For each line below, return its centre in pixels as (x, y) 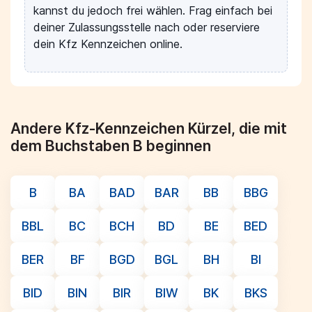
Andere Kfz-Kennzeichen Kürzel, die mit (149, 128)
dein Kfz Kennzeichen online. (108, 44)
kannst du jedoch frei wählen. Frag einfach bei (153, 10)
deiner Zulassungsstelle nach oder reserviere (147, 27)
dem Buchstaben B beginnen (111, 146)
